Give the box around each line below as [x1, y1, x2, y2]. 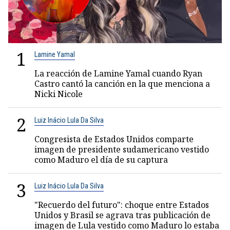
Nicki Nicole [34, 88, 83, 100]
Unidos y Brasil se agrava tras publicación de [34, 209, 210, 221]
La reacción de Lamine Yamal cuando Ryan [34, 68, 202, 79]
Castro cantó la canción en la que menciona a [34, 78, 210, 89]
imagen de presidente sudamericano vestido [34, 144, 209, 155]
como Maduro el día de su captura [34, 154, 168, 165]
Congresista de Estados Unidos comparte [34, 133, 194, 145]
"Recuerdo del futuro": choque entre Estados [34, 199, 209, 210]
